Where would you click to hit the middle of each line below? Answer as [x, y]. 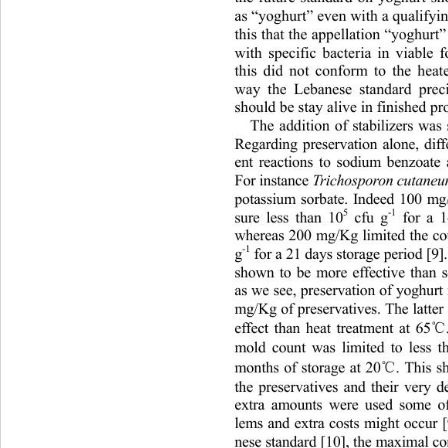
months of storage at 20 [308, 368]
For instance [272, 181]
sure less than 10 [289, 218]
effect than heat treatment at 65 [334, 328]
